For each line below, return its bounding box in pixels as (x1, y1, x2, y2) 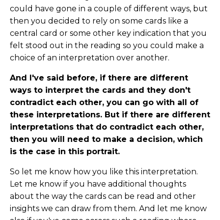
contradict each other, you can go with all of (10, 98, 198, 108)
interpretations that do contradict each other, (10, 122, 204, 132)
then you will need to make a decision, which (10, 135, 203, 144)
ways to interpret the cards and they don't (10, 85, 191, 95)
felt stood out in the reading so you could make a (10, 41, 204, 51)
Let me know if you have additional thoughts (10, 179, 186, 189)
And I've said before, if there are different (10, 73, 188, 83)
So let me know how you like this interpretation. (10, 167, 198, 177)
